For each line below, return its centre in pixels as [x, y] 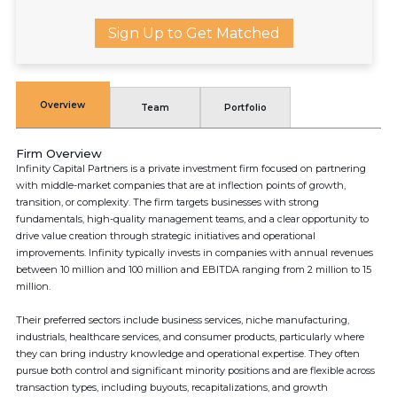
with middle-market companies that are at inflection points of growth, [181, 185]
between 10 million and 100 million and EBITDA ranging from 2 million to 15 [194, 269]
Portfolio [245, 108]
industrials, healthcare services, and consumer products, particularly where [190, 337]
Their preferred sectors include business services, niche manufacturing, [183, 320]
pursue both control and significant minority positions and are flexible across [195, 370]
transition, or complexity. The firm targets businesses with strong [167, 202]
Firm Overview [59, 153]
